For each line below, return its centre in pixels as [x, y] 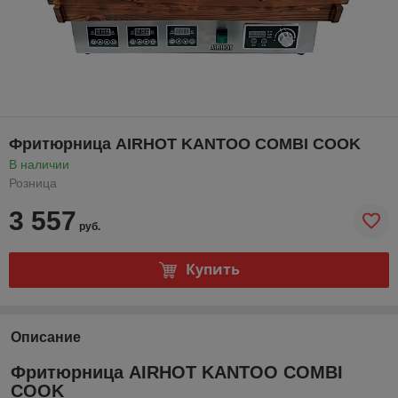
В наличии [39, 164]
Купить [212, 270]
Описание [46, 337]
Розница [33, 183]
